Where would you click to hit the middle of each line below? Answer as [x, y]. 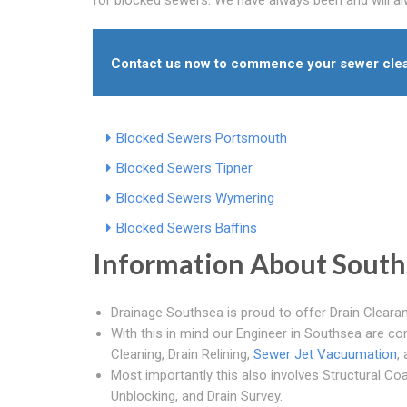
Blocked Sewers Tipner [184, 168]
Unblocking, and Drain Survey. [197, 396]
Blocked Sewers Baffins [187, 228]
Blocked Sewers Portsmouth [202, 138]
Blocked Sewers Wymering [195, 198]
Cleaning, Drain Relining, [182, 354]
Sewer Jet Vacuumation [325, 354]
